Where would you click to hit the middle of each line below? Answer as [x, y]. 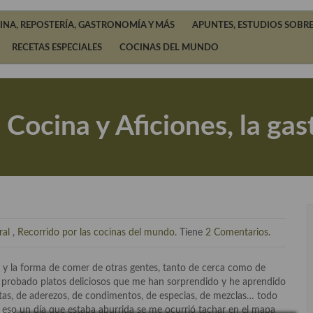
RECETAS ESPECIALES [57, 48]
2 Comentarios [237, 233]
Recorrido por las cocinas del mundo [96, 233]
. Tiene [190, 233]
